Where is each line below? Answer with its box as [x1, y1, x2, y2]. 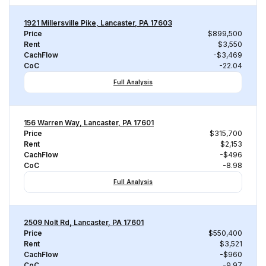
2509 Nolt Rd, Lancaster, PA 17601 [24, 218, 144, 227]
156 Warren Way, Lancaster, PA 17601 [24, 118, 154, 127]
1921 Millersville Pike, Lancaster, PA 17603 [24, 18, 172, 27]
